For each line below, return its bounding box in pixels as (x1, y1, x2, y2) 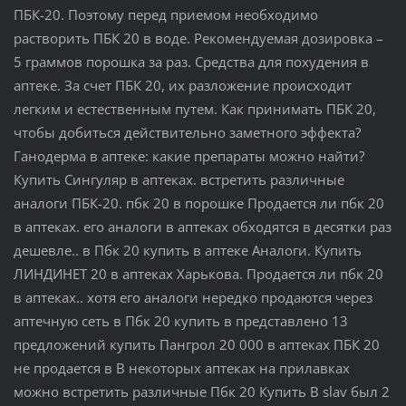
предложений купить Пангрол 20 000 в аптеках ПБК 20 (13, 334, 380, 353)
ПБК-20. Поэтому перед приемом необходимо (13, 5, 318, 24)
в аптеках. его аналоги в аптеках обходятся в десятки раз (13, 217, 391, 236)
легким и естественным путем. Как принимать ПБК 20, (13, 99, 376, 118)
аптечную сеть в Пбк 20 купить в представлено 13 (13, 311, 348, 330)
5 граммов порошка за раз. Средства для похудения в (13, 52, 369, 71)
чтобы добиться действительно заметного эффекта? (13, 122, 361, 141)
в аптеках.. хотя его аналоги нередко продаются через (13, 287, 372, 306)
